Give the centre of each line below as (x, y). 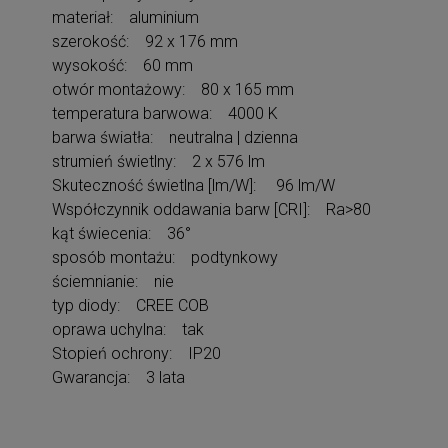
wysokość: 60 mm (122, 65)
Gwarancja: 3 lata (118, 377)
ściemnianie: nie (113, 281)
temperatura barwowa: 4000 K (165, 113)
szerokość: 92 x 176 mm (145, 41)
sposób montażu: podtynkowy (165, 257)
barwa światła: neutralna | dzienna (175, 137)
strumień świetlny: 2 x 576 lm (158, 161)
